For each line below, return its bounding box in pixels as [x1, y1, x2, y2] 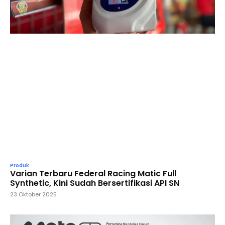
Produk [10, 161, 29, 169]
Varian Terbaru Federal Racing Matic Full [10, 167, 176, 179]
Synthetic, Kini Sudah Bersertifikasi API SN [10, 177, 179, 189]
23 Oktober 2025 [10, 190, 57, 198]
